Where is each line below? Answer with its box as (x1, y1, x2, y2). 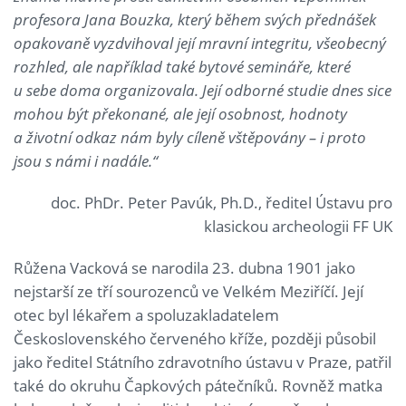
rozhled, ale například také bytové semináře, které (14, 55, 351, 77)
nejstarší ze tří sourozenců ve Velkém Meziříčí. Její (14, 280, 363, 302)
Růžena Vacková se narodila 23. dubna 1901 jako (14, 256, 355, 278)
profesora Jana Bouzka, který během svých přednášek (14, 8, 376, 30)
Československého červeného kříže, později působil (14, 327, 376, 349)
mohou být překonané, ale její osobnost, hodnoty (14, 102, 347, 124)
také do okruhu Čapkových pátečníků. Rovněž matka (14, 374, 382, 396)
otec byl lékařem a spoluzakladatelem (14, 304, 279, 325)
